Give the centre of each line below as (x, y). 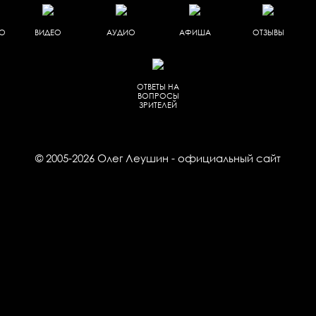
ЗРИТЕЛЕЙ (158, 105)
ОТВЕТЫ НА (158, 86)
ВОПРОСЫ (158, 96)
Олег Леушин (133, 158)
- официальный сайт (225, 158)
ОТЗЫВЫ (268, 32)
